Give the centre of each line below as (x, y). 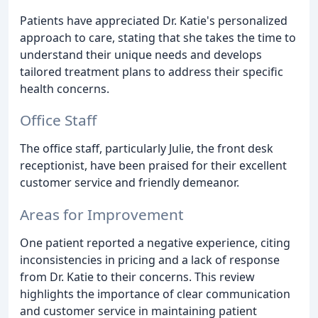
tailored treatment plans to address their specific (152, 71)
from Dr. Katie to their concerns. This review (137, 277)
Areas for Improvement (102, 215)
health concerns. (65, 88)
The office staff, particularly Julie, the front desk (147, 149)
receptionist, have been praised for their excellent (153, 166)
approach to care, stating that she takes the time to (158, 37)
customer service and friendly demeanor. (130, 183)
